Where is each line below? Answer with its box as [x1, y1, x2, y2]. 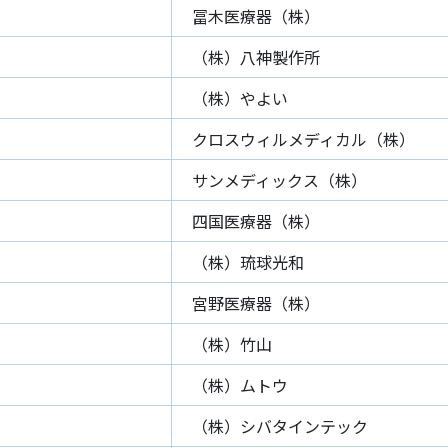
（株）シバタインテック [192, 414, 368, 438]
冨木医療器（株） [192, 4, 320, 28]
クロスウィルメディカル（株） [192, 127, 415, 151]
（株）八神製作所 [192, 45, 320, 69]
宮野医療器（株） [192, 291, 320, 315]
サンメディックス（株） [192, 168, 367, 192]
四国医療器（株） [192, 209, 320, 233]
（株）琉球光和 [192, 250, 304, 274]
